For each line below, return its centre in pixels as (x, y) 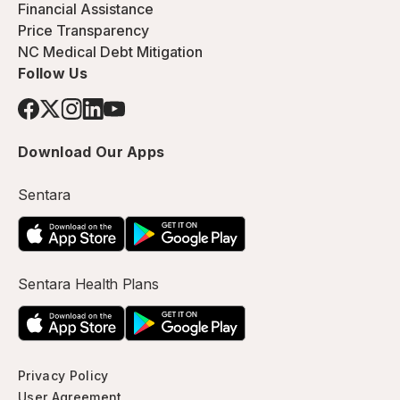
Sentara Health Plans (89, 284)
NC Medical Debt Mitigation (110, 52)
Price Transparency (83, 30)
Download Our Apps (92, 152)
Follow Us (53, 73)
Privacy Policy (63, 375)
